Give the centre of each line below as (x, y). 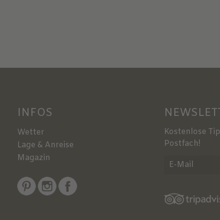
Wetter (30, 132)
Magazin (33, 158)
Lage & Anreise (45, 145)
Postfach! (182, 143)
